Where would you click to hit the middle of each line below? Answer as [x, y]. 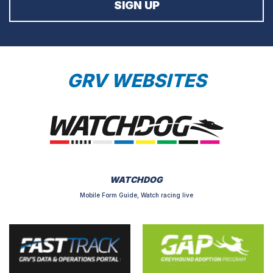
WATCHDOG [136, 180]
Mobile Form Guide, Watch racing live [136, 195]
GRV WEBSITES [136, 81]
